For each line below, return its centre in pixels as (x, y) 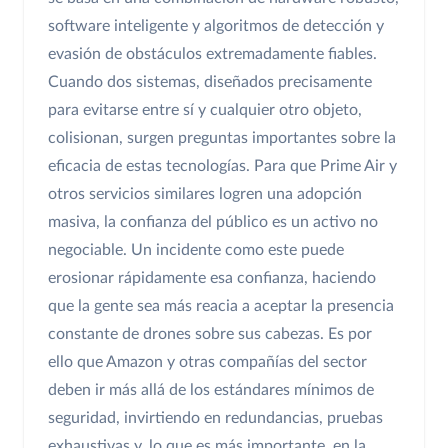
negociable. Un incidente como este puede (196, 250)
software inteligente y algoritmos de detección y (216, 26)
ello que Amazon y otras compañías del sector (207, 362)
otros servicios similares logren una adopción (205, 194)
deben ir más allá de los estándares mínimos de (211, 390)
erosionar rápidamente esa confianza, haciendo (212, 278)
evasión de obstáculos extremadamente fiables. (212, 54)
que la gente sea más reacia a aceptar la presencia (221, 306)
